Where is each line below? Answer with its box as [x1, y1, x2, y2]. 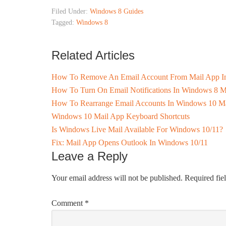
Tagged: [51, 19, 76, 26]
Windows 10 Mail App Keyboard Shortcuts [51, 112, 190, 121]
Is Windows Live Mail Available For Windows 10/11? [51, 125, 223, 134]
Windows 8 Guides [90, 8, 143, 15]
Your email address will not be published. [51, 174, 183, 182]
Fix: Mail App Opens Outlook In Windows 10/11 [51, 138, 208, 147]
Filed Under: [51, 8, 90, 15]
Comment [51, 199, 85, 207]
